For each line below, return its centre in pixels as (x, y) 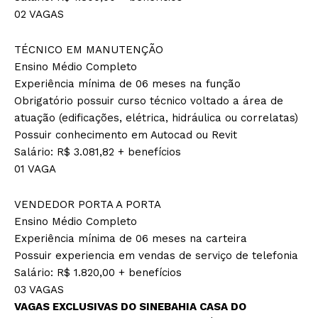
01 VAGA (35, 169)
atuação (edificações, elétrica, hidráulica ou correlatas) (156, 117)
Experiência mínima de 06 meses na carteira (131, 238)
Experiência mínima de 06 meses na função (127, 83)
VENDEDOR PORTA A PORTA (88, 204)
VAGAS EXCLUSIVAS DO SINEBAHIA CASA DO (130, 306)
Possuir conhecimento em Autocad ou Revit (126, 135)
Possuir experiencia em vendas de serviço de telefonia (156, 255)
